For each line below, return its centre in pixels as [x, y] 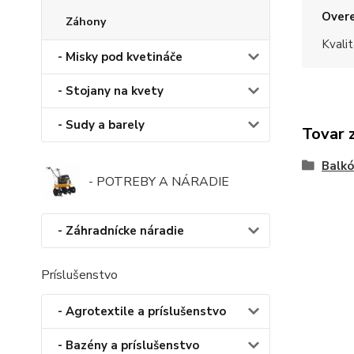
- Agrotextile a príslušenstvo [142, 312]
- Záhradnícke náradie [121, 231]
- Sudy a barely [101, 125]
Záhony [86, 22]
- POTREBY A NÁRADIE [159, 182]
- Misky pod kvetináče [120, 57]
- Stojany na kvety [111, 91]
